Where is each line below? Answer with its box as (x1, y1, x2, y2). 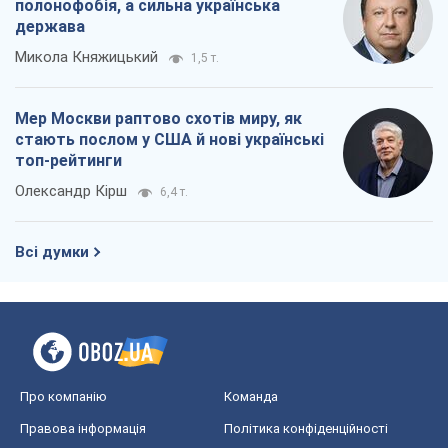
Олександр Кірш (15, 182, 127, 201)
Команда (224, 389, 278, 405)
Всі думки (15, 243, 89, 262)
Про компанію (20, 389, 107, 405)
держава (15, 17, 85, 37)
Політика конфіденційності (224, 421, 388, 437)
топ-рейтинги (15, 151, 122, 171)
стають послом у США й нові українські (15, 130, 324, 150)
